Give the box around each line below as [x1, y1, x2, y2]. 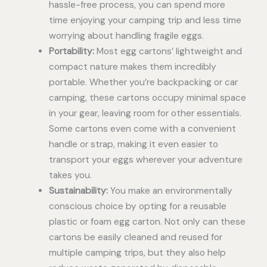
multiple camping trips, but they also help [48, 246, 226, 259]
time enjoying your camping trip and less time [48, 14, 241, 26]
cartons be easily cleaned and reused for [48, 231, 222, 243]
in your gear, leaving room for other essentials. [48, 107, 241, 119]
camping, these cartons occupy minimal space [48, 91, 246, 104]
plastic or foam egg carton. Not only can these [48, 215, 246, 228]
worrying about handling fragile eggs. [48, 29, 204, 42]
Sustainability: [48, 184, 108, 197]
